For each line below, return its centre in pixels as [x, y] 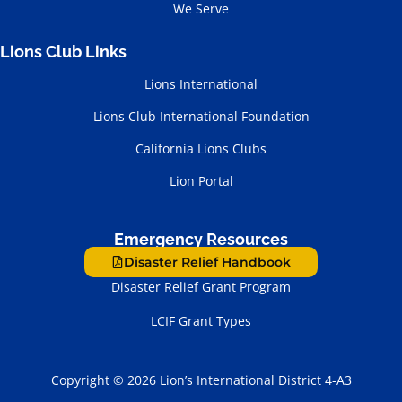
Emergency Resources [201, 239]
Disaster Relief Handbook [207, 262]
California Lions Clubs [201, 148]
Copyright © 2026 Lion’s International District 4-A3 [201, 380]
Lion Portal [201, 180]
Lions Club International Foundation [201, 116]
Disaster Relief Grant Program [201, 286]
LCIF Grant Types [201, 320]
